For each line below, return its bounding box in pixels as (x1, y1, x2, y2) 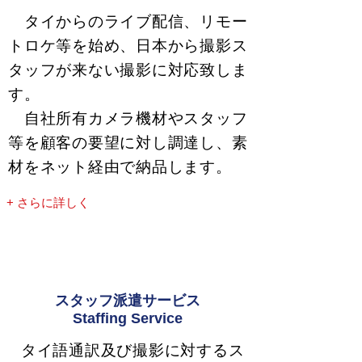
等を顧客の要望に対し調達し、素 (8, 134, 248, 151)
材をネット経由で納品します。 (8, 158, 232, 175)
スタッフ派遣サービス (54, 293, 200, 309)
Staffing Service (72, 310, 183, 326)
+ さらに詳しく (6, 196, 90, 209)
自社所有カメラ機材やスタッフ (8, 110, 248, 127)
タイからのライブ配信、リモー (8, 13, 248, 30)
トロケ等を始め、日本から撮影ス (8, 37, 248, 54)
